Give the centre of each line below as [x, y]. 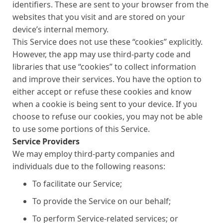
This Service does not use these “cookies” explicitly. [108, 42]
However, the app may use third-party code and [102, 54]
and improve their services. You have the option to [107, 79]
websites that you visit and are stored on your [99, 17]
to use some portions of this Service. [81, 129]
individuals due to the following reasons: [89, 166]
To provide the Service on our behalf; [102, 201]
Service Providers [46, 141]
